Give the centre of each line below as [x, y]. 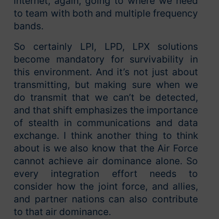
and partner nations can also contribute [106, 199]
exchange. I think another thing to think [106, 135]
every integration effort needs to [106, 173]
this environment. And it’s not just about [106, 72]
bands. [29, 26]
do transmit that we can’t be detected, [106, 97]
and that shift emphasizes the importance [106, 110]
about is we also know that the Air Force [106, 148]
